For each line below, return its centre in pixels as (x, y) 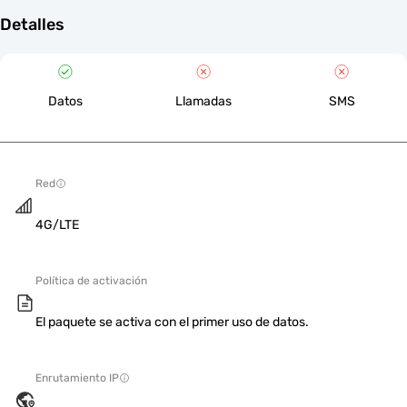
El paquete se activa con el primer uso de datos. (172, 322)
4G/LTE (57, 225)
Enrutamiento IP (77, 378)
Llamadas (203, 101)
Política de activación (91, 281)
